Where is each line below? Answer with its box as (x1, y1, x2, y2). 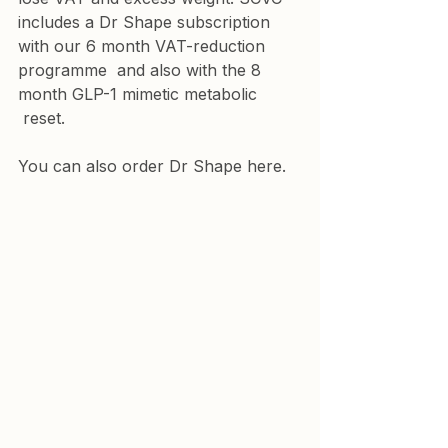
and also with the (107, 59, 251, 80)
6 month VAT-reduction (86, 35, 270, 56)
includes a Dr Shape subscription (18, 11, 275, 32)
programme (18, 59, 107, 80)
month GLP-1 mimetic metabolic (18, 83, 257, 104)
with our (18, 35, 86, 56)
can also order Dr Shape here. (53, 155, 286, 176)
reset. (23, 107, 65, 128)
